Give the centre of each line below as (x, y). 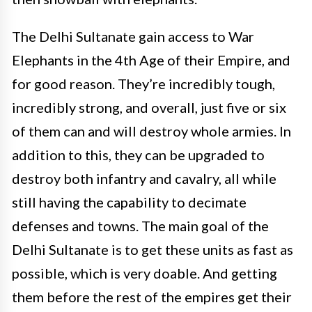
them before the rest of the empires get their (152, 296)
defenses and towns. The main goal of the (140, 225)
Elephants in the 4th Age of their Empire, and (151, 60)
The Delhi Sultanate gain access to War (133, 36)
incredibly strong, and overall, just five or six (149, 107)
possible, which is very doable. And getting (145, 273)
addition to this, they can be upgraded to (138, 154)
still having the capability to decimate (129, 202)
